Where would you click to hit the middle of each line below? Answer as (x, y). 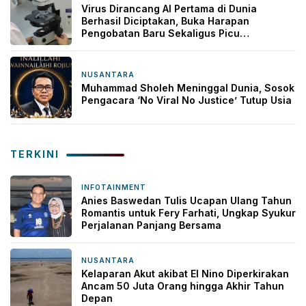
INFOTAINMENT (114, 187)
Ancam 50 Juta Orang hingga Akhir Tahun (183, 286)
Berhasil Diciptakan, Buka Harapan (165, 21)
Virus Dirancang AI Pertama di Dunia (169, 9)
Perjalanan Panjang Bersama (151, 225)
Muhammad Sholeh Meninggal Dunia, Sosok (188, 88)
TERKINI (35, 154)
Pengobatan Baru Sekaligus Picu (161, 33)
